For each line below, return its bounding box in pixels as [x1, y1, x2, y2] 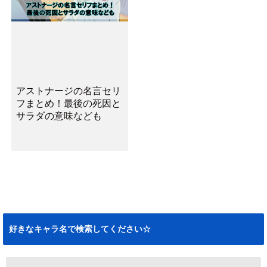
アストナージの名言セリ [15, 85, 121, 96]
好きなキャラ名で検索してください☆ [9, 224, 151, 234]
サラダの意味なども [15, 110, 102, 121]
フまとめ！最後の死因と [15, 97, 121, 108]
